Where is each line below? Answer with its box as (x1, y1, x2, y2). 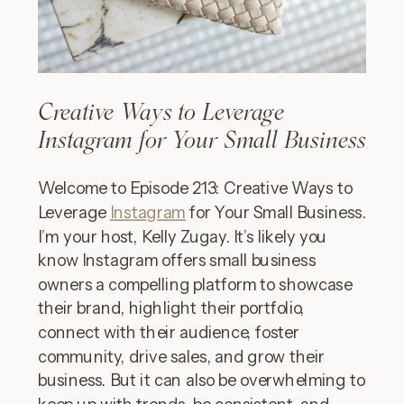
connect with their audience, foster (38, 322, 299, 343)
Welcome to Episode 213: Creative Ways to (38, 178, 353, 199)
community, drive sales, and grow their (38, 345, 325, 367)
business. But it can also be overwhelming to (38, 370, 365, 390)
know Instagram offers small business (38, 250, 316, 271)
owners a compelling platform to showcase (38, 274, 353, 295)
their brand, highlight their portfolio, (38, 298, 305, 319)
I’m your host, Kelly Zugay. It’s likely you (38, 225, 327, 247)
